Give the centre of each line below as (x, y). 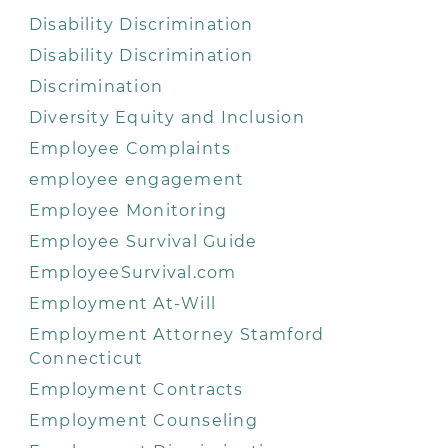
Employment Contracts (136, 389)
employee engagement (136, 179)
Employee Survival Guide (143, 241)
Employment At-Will (122, 303)
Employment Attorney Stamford (176, 334)
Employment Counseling (143, 420)
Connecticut (86, 358)
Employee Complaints (130, 148)
